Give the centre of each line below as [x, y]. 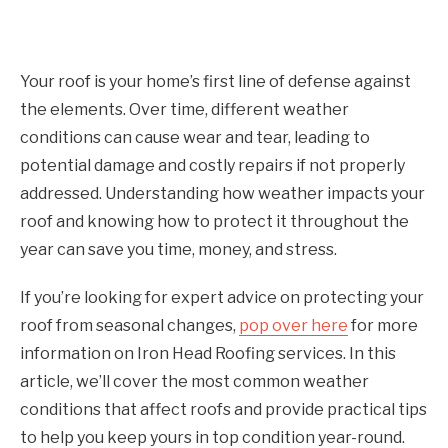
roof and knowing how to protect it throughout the [214, 221]
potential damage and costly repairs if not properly [212, 165]
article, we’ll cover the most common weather [194, 381]
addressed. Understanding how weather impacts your [222, 193]
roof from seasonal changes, [129, 325]
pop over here [293, 325]
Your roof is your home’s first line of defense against [215, 81]
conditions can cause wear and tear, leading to [195, 137]
